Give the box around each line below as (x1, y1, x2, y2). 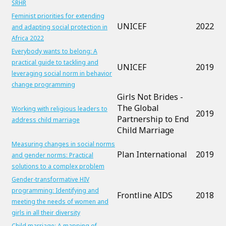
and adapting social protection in (12, 23, 107, 31)
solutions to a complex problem (12, 162, 104, 171)
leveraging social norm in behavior (12, 69, 112, 78)
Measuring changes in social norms (12, 140, 115, 148)
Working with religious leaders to (12, 104, 107, 113)
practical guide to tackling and (12, 58, 98, 67)
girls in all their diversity (12, 208, 80, 217)
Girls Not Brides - (117, 91, 183, 102)
